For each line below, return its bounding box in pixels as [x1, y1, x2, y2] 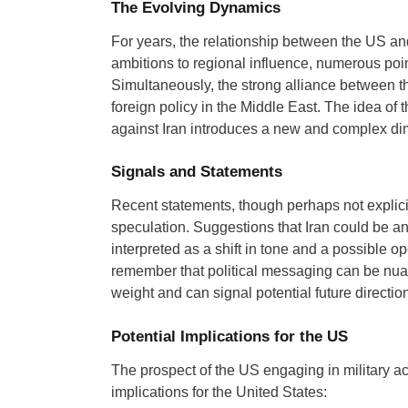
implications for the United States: [111, 383, 327, 400]
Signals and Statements [111, 163, 282, 181]
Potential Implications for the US [111, 327, 348, 345]
